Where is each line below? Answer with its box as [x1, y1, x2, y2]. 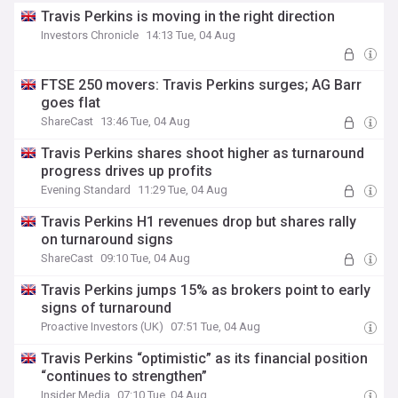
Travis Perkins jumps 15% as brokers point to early [41, 282, 371, 298]
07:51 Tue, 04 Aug [171, 320, 261, 333]
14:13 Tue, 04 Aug [146, 28, 236, 42]
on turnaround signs [41, 231, 174, 248]
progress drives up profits [41, 163, 213, 179]
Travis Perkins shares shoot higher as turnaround [41, 145, 365, 162]
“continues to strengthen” [41, 368, 208, 385]
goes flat [41, 94, 101, 111]
